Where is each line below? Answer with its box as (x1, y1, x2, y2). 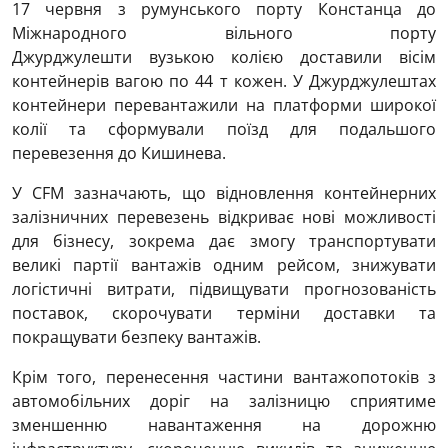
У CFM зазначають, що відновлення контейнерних (12, 181, 436, 204)
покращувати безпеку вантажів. (12, 325, 261, 348)
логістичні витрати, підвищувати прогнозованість (12, 277, 436, 300)
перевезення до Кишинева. (12, 141, 226, 164)
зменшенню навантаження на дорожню (12, 413, 436, 436)
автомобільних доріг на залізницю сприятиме (12, 389, 436, 412)
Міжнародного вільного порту (12, 21, 436, 44)
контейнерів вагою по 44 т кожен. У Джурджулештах (12, 69, 436, 92)
